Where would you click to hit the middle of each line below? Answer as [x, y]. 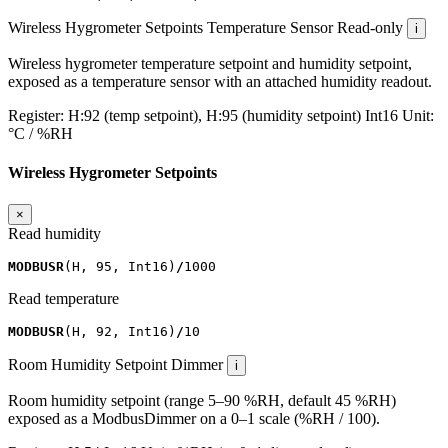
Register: [38, 115]
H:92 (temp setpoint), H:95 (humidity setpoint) [214, 115]
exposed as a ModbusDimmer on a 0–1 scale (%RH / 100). [194, 418]
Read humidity [54, 233]
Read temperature [63, 298]
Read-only [370, 27]
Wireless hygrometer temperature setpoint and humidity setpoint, [210, 63]
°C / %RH [40, 133]
